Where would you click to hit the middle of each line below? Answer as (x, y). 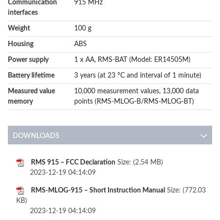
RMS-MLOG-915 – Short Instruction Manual (98, 191)
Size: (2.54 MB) (139, 163)
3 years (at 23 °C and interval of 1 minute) (138, 76)
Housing (21, 44)
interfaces (23, 13)
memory (20, 102)
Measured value (31, 91)
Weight (19, 28)
